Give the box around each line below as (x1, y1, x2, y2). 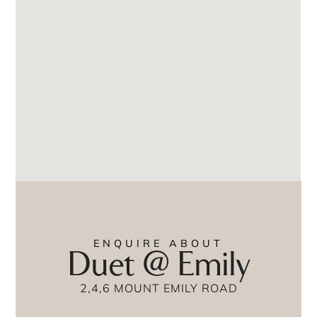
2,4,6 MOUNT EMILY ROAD (79, 280, 238, 295)
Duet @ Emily (67, 248, 250, 282)
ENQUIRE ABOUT (93, 236, 224, 250)
